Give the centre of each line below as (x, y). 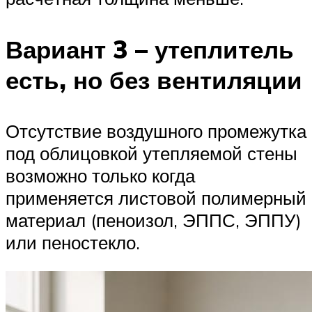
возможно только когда (100, 175)
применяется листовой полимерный (156, 197)
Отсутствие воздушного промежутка (156, 131)
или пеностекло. (73, 242)
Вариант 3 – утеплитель (150, 49)
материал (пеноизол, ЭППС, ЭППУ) (154, 220)
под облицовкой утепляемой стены (151, 153)
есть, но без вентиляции (154, 80)
